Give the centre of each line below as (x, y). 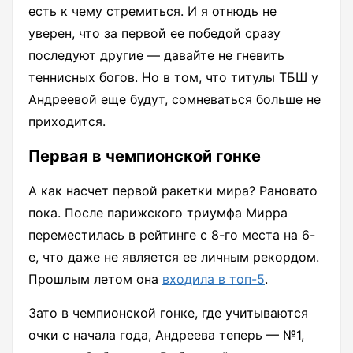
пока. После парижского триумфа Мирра (158, 213)
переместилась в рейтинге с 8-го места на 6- (172, 235)
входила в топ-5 (214, 279)
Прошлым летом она (95, 279)
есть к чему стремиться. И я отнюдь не (152, 11)
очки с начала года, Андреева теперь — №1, (166, 335)
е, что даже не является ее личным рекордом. (174, 257)
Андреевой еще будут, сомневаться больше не (175, 100)
